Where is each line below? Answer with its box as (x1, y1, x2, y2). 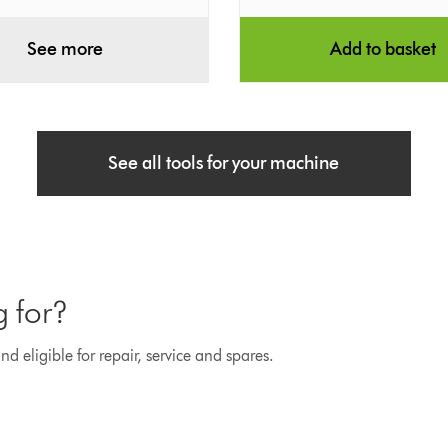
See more (26, 37, 103, 60)
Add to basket (330, 37, 437, 60)
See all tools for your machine (108, 151, 340, 174)
